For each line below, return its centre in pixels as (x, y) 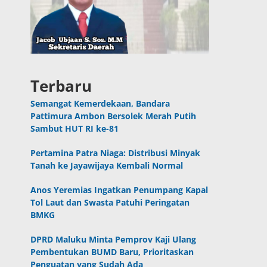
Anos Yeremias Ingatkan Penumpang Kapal (119, 190)
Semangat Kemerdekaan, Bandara (100, 104)
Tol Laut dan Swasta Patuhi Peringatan (110, 203)
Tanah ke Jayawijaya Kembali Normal (107, 166)
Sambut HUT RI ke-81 (75, 129)
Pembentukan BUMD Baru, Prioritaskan (112, 252)
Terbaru (61, 86)
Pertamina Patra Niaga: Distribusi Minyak (116, 153)
